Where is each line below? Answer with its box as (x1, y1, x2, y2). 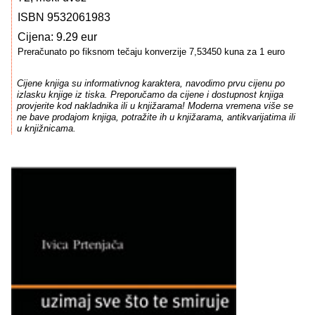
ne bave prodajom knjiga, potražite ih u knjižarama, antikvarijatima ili (16, 112, 295, 123)
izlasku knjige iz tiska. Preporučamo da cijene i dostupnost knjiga (16, 89, 283, 101)
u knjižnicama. (16, 123, 76, 134)
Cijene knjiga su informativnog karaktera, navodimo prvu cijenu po (16, 78, 285, 89)
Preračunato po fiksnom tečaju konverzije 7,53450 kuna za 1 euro (18, 46, 285, 57)
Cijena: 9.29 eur (18, 31, 97, 43)
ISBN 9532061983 (18, 11, 110, 23)
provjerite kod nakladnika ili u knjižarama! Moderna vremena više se (16, 101, 293, 112)
